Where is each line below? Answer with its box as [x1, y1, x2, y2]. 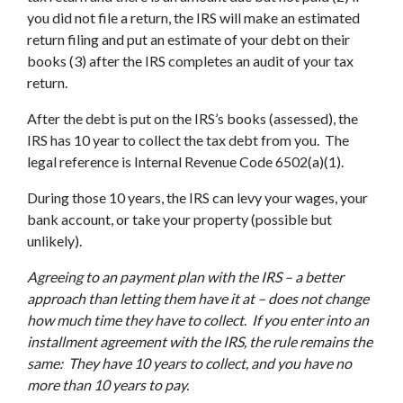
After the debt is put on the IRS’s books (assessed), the [27, 110, 358, 127]
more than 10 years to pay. [27, 376, 189, 393]
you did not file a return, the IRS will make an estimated [27, 9, 360, 26]
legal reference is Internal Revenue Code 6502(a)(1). [27, 153, 344, 170]
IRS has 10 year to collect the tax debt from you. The [27, 131, 349, 148]
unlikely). [27, 232, 82, 249]
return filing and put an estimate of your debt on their [27, 31, 350, 48]
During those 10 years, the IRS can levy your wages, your [27, 189, 368, 206]
